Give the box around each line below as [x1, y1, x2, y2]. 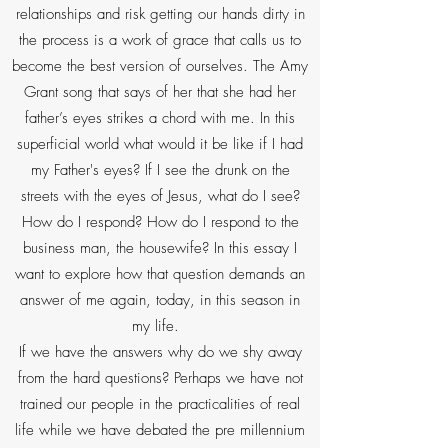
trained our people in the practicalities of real [20, 394, 300, 414]
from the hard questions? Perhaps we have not [17, 368, 303, 388]
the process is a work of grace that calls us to [19, 30, 301, 50]
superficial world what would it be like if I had [17, 134, 303, 154]
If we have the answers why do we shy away [18, 342, 302, 362]
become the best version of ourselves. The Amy [12, 56, 308, 76]
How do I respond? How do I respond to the [21, 212, 299, 232]
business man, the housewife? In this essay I [23, 238, 297, 258]
